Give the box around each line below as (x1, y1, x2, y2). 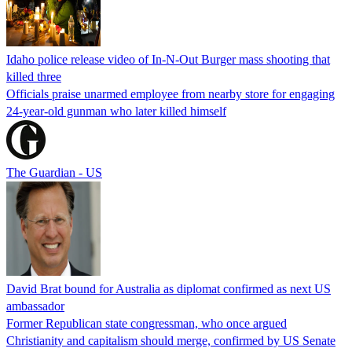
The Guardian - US (6, 165, 102, 179)
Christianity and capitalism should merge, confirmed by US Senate (6, 333, 335, 347)
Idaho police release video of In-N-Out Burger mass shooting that (6, 52, 330, 66)
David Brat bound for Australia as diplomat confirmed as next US (6, 281, 331, 295)
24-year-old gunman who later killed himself (6, 104, 226, 118)
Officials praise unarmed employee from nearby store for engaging (6, 86, 335, 101)
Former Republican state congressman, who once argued (6, 316, 287, 330)
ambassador (6, 299, 64, 313)
